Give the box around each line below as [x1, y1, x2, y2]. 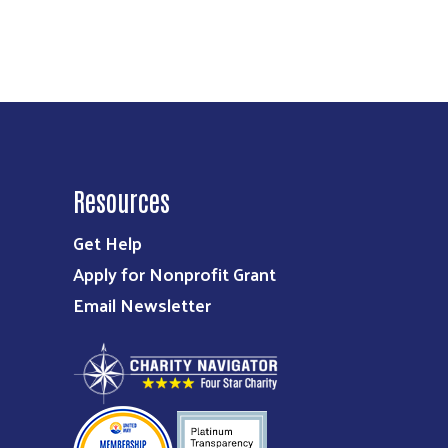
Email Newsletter [73, 288, 211, 321]
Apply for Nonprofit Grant [73, 257, 276, 290]
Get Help [73, 226, 142, 259]
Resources [73, 184, 170, 216]
